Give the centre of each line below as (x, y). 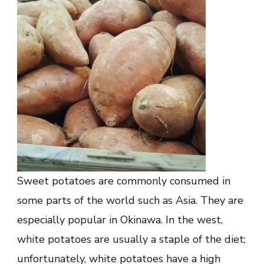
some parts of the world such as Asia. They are (130, 200)
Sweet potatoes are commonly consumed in (124, 181)
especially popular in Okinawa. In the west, (120, 220)
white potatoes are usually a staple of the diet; (131, 239)
